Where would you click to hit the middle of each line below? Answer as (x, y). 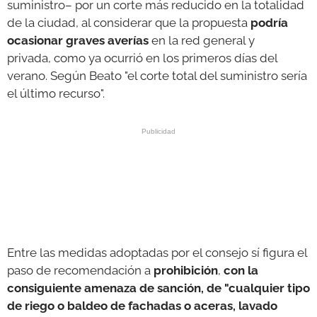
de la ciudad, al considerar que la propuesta (129, 23)
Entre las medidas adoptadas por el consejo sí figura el (157, 253)
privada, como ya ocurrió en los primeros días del (142, 58)
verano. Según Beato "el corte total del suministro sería (157, 76)
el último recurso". (57, 93)
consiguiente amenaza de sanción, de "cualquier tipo (158, 288)
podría (269, 23)
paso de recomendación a (80, 270)
